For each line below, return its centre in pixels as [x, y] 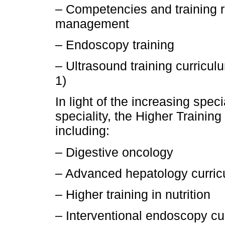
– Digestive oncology [114, 152]
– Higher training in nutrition [133, 195]
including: [82, 131]
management [92, 23]
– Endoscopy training [115, 45]
